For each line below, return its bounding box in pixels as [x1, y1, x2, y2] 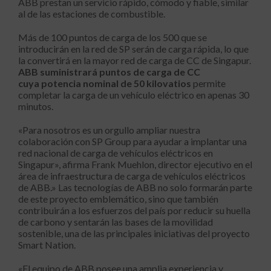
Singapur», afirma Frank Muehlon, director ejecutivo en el [18, 158, 252, 171]
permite [191, 77, 226, 90]
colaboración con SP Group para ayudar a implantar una [18, 135, 247, 148]
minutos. [18, 100, 53, 113]
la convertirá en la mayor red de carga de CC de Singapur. [18, 54, 251, 67]
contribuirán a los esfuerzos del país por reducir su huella [18, 204, 250, 217]
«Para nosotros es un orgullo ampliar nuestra [18, 124, 200, 136]
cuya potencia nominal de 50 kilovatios [18, 77, 191, 90]
